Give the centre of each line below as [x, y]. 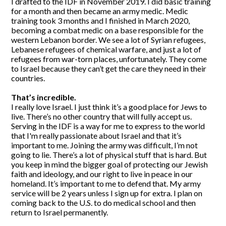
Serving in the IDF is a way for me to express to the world [108, 126]
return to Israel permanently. [61, 212]
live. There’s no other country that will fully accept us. [102, 116]
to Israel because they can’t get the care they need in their [109, 68]
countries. [29, 78]
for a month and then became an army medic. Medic [100, 11]
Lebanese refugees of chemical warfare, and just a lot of [106, 49]
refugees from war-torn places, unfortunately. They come [109, 59]
